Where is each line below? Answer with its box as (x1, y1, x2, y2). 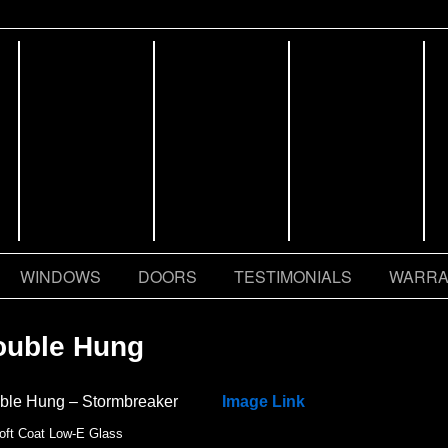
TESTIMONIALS (234, 265, 352, 288)
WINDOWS (20, 265, 101, 288)
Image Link (222, 393, 305, 410)
